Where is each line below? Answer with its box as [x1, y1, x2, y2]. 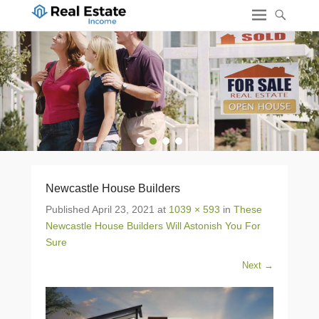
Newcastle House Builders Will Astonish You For [46, 220, 261, 231]
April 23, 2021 [92, 204, 155, 215]
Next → [242, 260, 273, 271]
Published [46, 204, 92, 215]
